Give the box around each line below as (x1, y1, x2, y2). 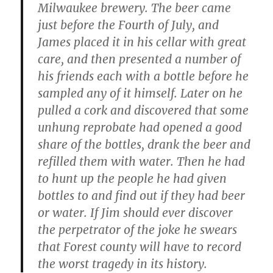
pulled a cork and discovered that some (38, 102, 249, 118)
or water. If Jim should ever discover (38, 205, 233, 220)
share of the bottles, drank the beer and (38, 136, 251, 152)
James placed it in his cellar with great (38, 34, 247, 49)
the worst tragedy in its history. (38, 256, 208, 271)
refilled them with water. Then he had (38, 154, 246, 169)
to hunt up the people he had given (38, 171, 227, 186)
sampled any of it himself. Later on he (38, 85, 243, 101)
